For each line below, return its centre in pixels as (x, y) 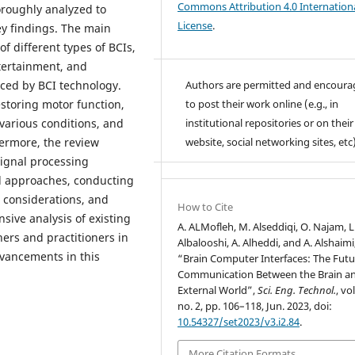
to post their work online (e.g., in (262, 103)
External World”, (218, 290)
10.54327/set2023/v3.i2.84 (239, 321)
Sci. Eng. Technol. (297, 290)
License (195, 25)
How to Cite (206, 206)
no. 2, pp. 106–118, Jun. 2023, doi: (255, 305)
